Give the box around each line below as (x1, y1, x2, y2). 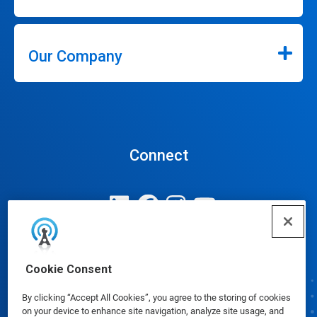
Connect (129, 146, 188, 165)
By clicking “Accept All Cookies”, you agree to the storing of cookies (21, 292, 291, 303)
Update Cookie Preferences (98, 255, 212, 265)
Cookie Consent (25, 263, 112, 276)
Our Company (28, 47, 122, 66)
